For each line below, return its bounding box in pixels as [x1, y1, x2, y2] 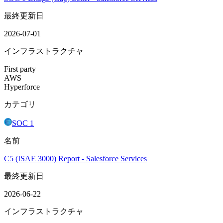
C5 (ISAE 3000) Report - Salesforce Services [4, 154, 147, 163]
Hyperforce [4, 82, 40, 91]
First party [4, 64, 36, 73]
